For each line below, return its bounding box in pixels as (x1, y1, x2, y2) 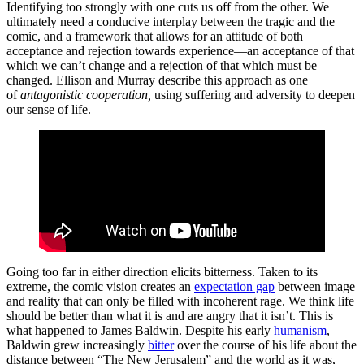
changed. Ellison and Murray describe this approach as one (6, 73, 308, 87)
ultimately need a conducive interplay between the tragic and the (6, 15, 335, 28)
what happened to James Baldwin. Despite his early (6, 323, 274, 337)
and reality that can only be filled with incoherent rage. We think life (6, 294, 354, 308)
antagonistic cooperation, (20, 88, 154, 102)
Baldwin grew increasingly (6, 338, 148, 352)
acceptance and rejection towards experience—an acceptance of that (6, 44, 354, 58)
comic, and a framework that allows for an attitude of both (6, 29, 303, 43)
